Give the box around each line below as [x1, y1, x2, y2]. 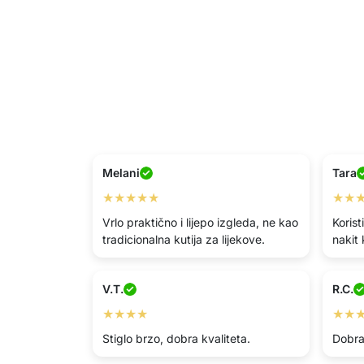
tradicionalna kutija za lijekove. [102, 232, 265, 246]
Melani [102, 166, 140, 180]
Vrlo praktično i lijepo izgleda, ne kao [102, 215, 298, 229]
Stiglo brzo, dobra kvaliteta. [102, 331, 250, 345]
